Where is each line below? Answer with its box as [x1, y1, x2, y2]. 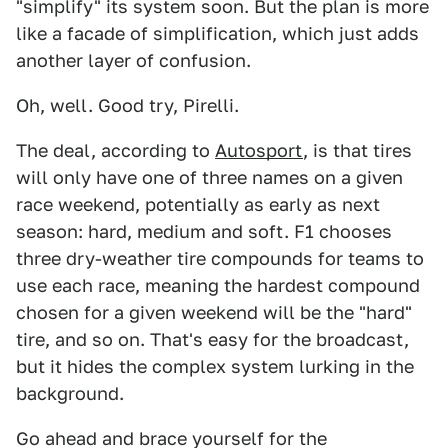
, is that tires [303, 140, 412, 161]
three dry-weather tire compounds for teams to [16, 248, 424, 269]
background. [16, 383, 124, 404]
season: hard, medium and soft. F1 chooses [16, 221, 392, 242]
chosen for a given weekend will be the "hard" [16, 302, 412, 323]
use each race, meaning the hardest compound [16, 275, 420, 296]
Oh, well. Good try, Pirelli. [16, 95, 239, 116]
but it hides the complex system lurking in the [16, 356, 414, 377]
